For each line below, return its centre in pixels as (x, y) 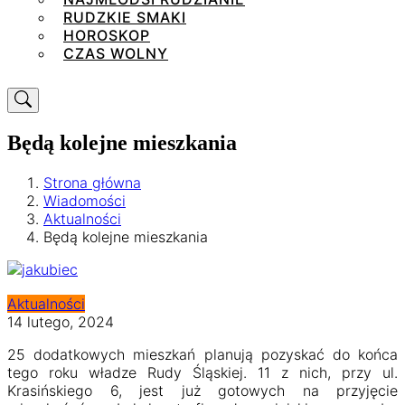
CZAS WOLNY (116, 53)
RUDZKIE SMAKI (125, 17)
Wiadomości (85, 201)
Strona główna (92, 183)
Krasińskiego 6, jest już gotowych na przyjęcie (202, 391)
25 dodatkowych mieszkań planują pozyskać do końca (202, 354)
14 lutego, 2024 (61, 322)
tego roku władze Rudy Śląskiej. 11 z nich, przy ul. (202, 372)
